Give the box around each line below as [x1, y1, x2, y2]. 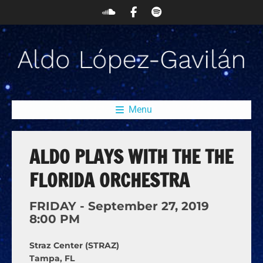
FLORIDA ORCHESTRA [29, 167, 190, 194]
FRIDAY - [29, 199, 88, 214]
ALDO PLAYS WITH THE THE [29, 143, 233, 171]
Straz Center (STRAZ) [29, 240, 119, 251]
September [88, 199, 158, 214]
